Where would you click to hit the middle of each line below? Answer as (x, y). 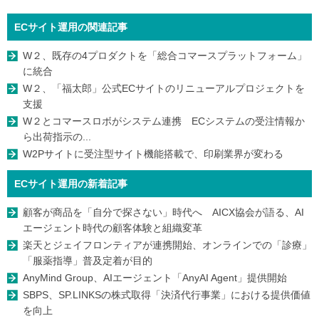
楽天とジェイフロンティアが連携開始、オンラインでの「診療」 (167, 245)
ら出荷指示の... (57, 137)
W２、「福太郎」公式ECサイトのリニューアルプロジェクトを (164, 89)
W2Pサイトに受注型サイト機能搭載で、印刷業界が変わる (153, 154)
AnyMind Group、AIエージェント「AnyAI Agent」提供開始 (155, 278)
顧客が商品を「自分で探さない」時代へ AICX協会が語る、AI (163, 213)
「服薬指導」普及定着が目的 (88, 261)
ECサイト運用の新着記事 (71, 184)
